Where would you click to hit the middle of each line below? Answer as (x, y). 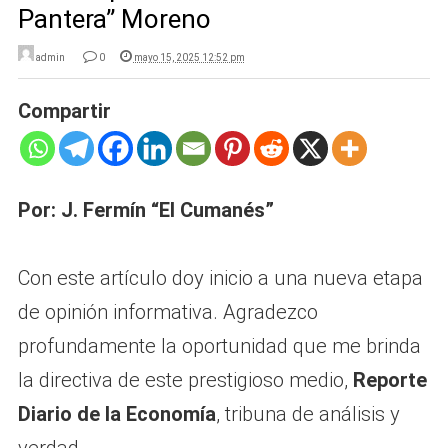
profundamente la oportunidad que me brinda (219, 346)
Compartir (64, 111)
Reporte (389, 380)
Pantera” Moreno (114, 19)
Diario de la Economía (116, 414)
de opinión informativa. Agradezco (167, 312)
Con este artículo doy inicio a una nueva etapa (220, 278)
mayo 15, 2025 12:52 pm (189, 58)
